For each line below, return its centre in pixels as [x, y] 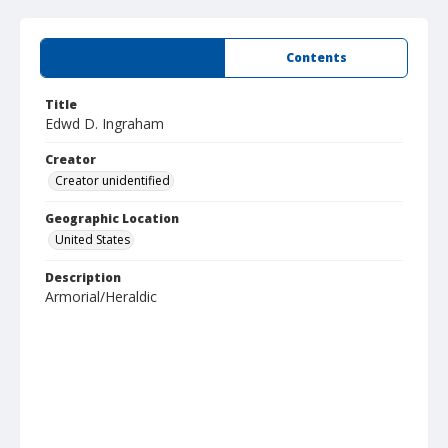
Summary [132, 57]
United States [92, 239]
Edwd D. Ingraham [104, 123]
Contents [316, 57]
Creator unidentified [112, 180]
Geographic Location [112, 218]
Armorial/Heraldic [101, 296]
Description [83, 277]
